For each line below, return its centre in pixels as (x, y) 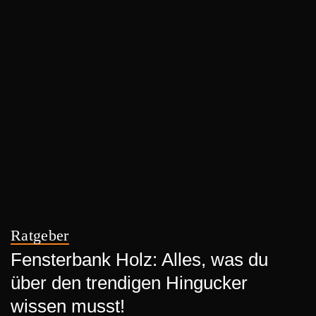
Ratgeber (40, 236)
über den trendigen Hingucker (129, 283)
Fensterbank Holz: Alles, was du (139, 260)
